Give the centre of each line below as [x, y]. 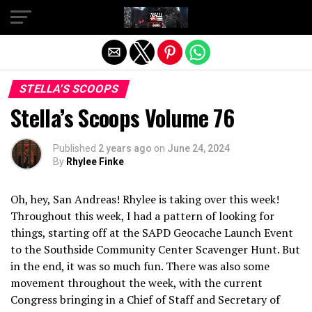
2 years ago [125, 148]
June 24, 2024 [198, 148]
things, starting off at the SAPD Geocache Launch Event [152, 233]
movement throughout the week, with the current [136, 283]
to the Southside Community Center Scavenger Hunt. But [155, 249]
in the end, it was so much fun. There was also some [140, 266]
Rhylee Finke [95, 162]
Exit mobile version [156, 16]
